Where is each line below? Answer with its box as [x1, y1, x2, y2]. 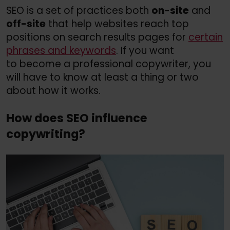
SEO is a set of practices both [6, 3, 151, 17]
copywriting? [6, 125, 85, 142]
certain [188, 30, 223, 44]
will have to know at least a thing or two [6, 70, 199, 84]
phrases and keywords [6, 43, 116, 57]
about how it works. [6, 83, 101, 98]
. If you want [116, 43, 174, 57]
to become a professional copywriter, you [6, 56, 211, 71]
